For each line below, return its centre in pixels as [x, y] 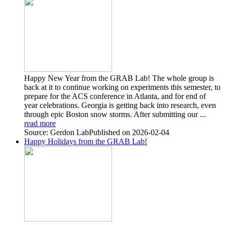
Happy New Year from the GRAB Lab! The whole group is [119, 78]
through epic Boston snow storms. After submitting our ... [115, 114]
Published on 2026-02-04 [129, 132]
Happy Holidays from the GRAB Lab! [86, 141]
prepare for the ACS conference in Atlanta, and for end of [115, 96]
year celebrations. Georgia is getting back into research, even [120, 105]
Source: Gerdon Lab [57, 132]
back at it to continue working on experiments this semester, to [122, 87]
